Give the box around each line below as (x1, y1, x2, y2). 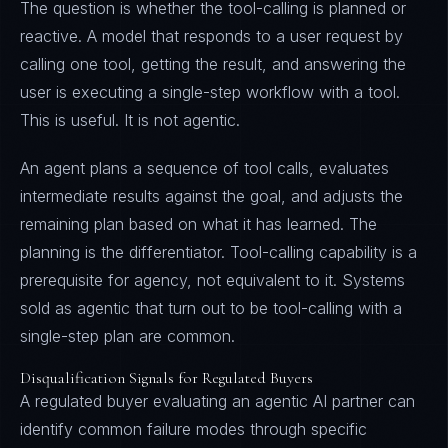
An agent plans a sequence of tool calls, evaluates (20, 158, 389, 178)
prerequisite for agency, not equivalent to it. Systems (20, 270, 405, 290)
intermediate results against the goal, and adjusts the (20, 186, 403, 206)
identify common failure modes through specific (20, 419, 367, 439)
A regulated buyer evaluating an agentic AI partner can (20, 391, 415, 411)
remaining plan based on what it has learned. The (20, 214, 377, 234)
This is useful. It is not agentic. (20, 110, 240, 130)
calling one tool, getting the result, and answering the (20, 54, 406, 74)
